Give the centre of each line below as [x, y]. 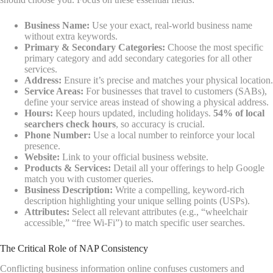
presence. [42, 146]
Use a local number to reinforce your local [173, 135]
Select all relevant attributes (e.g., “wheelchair [158, 212]
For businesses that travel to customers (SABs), [175, 91]
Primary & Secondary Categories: [95, 48]
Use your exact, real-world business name [171, 26]
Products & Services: [68, 168]
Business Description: [69, 190]
